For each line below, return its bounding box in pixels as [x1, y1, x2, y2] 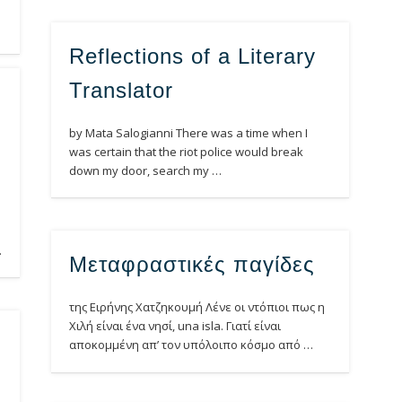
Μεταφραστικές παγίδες [68, 252, 315, 277]
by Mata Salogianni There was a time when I [68, 125, 308, 142]
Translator [68, 78, 173, 103]
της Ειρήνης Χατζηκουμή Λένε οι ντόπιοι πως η [68, 299, 325, 316]
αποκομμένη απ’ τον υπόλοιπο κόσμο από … [68, 336, 313, 354]
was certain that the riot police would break [68, 144, 303, 161]
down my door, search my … [68, 162, 222, 179]
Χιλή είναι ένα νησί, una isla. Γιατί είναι [68, 318, 281, 335]
